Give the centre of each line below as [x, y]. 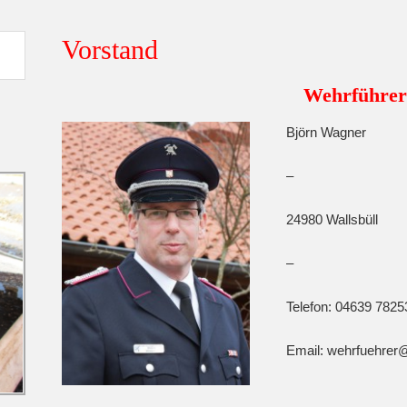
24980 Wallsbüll [325, 219]
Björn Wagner [319, 132]
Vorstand [110, 50]
